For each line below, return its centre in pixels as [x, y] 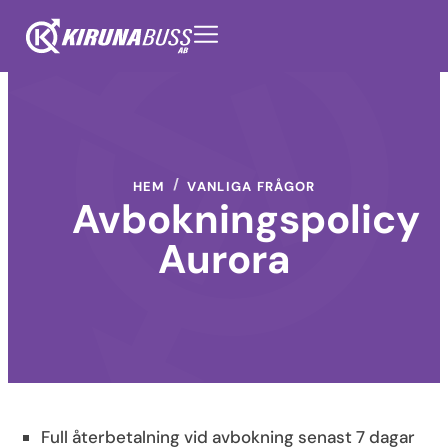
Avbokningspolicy [246, 219]
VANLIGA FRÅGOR [251, 186]
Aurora [224, 259]
